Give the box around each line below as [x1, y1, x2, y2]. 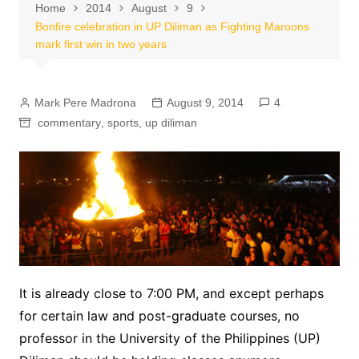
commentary [37, 116, 101, 129]
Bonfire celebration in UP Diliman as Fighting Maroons [34, 20, 309, 33]
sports [107, 116, 139, 129]
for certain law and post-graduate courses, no [18, 307, 300, 324]
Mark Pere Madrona [34, 96, 136, 109]
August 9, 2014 [166, 96, 244, 109]
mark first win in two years [34, 38, 167, 50]
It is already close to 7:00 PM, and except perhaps [18, 284, 324, 301]
